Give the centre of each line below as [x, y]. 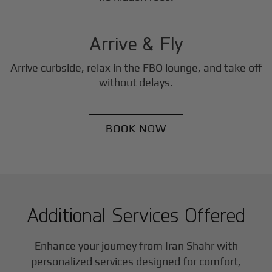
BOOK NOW [136, 128]
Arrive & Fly [136, 43]
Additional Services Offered [136, 214]
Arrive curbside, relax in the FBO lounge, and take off [136, 67]
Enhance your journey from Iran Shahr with [136, 245]
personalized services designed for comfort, [136, 261]
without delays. [136, 82]
